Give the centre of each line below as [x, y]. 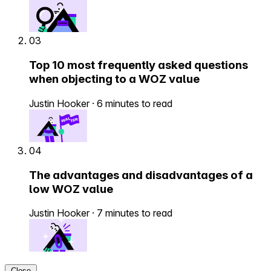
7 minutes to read [135, 213]
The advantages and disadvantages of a [141, 175]
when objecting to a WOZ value [114, 79]
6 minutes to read [135, 103]
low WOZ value [71, 189]
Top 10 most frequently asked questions [139, 65]
